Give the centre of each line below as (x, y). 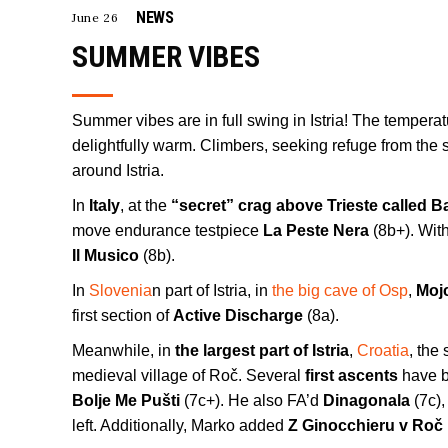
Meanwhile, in (123, 350)
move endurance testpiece (167, 230)
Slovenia (120, 290)
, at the (145, 205)
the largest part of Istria (262, 350)
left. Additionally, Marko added (180, 425)
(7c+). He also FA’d (253, 400)
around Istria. (118, 170)
